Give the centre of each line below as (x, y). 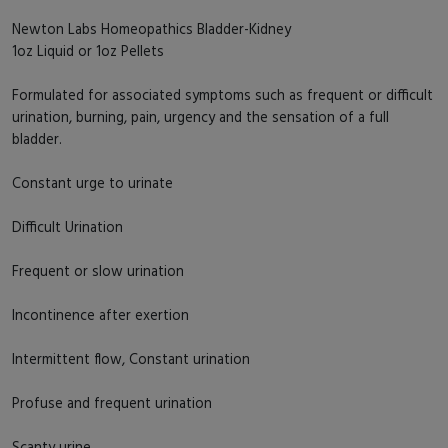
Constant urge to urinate (94, 182)
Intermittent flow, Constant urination (131, 358)
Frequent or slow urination (98, 270)
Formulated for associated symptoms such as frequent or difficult (222, 94)
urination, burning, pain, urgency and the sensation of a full (200, 116)
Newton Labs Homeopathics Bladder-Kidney (151, 28)
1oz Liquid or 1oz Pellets (90, 50)
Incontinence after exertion (100, 314)
